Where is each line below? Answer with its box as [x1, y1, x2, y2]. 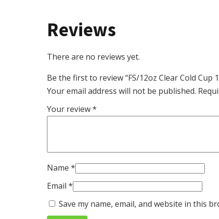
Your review [47, 103, 92, 114]
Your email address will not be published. [47, 85, 196, 96]
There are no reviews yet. [47, 51, 140, 62]
